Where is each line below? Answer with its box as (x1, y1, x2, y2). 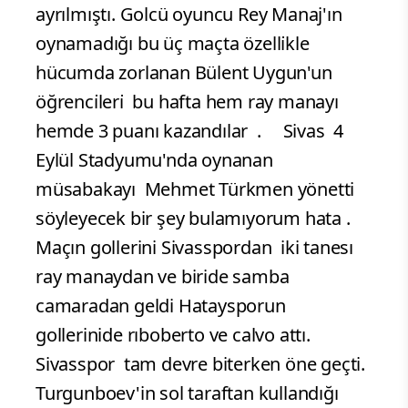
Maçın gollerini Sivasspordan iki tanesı (36, 235, 353, 260)
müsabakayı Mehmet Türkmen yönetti (36, 177, 355, 202)
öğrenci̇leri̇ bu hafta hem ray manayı (36, 89, 339, 115)
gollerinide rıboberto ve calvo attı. (36, 322, 320, 348)
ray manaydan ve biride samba (36, 264, 290, 290)
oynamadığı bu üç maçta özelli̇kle (36, 31, 310, 56)
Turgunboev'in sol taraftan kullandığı (36, 381, 339, 406)
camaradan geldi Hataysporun (36, 293, 286, 319)
